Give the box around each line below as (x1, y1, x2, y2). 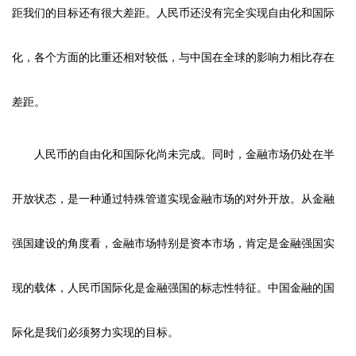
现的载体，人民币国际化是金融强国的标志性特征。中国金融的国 (12, 281, 335, 294)
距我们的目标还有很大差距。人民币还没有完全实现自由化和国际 (12, 6, 335, 19)
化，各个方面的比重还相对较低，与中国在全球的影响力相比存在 (12, 51, 335, 64)
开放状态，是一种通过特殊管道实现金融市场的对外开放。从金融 (12, 192, 335, 205)
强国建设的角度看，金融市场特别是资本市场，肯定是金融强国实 (12, 237, 335, 250)
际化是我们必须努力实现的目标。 (12, 326, 179, 339)
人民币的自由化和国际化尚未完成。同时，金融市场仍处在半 (34, 148, 335, 161)
